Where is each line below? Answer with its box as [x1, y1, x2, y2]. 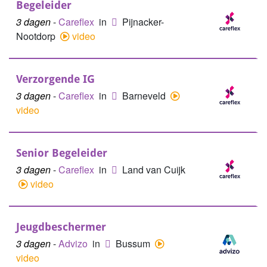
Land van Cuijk [122, 163, 185, 176]
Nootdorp [16, 29, 58, 43]
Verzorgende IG [16, 73, 95, 85]
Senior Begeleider [16, 147, 107, 159]
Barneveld [122, 89, 168, 103]
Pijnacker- [122, 15, 164, 29]
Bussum [116, 237, 153, 250]
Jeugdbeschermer [16, 221, 106, 233]
